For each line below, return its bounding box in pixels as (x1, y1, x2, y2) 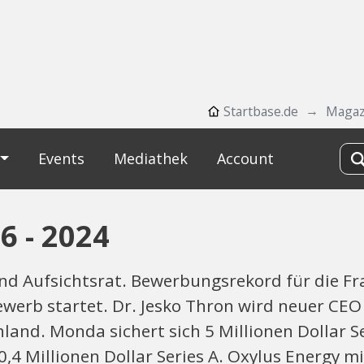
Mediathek (113, 149, 188, 168)
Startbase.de (223, 102, 298, 120)
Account (216, 149, 274, 168)
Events (37, 149, 84, 168)
